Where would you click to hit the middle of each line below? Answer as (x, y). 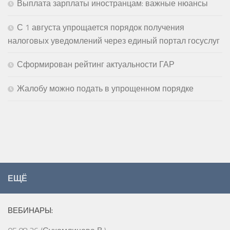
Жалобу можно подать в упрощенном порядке (105, 88)
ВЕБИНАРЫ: (30, 210)
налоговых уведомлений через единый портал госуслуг (114, 40)
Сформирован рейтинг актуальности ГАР (96, 64)
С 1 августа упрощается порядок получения (101, 27)
